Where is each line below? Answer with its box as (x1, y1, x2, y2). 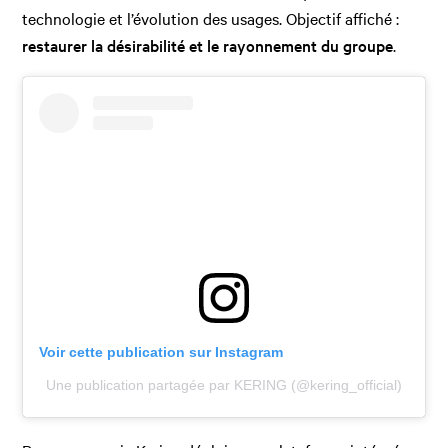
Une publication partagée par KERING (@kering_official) (46, 377, 402, 394)
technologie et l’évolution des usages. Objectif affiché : (22, 7, 400, 30)
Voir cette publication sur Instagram (39, 344, 284, 361)
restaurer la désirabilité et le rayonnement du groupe (22, 34, 394, 57)
